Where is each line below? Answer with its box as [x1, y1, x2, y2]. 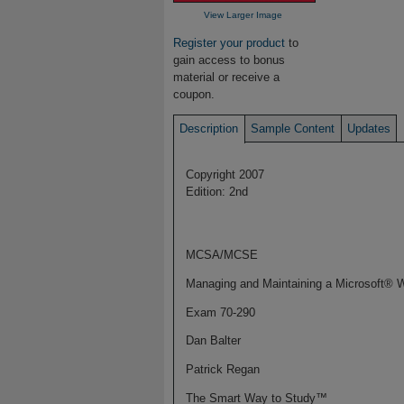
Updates [346, 121, 390, 135]
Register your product [173, 36, 285, 50]
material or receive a [173, 70, 280, 85]
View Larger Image [204, 9, 283, 20]
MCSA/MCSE [185, 247, 258, 262]
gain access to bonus [173, 53, 285, 68]
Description [179, 121, 239, 135]
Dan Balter [185, 334, 241, 348]
